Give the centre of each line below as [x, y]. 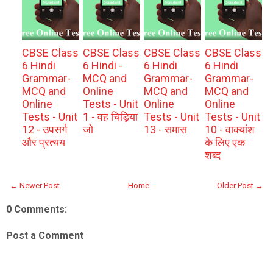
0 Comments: [37, 209]
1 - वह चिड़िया [110, 117]
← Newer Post [35, 186]
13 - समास [165, 129]
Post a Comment [45, 236]
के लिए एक [225, 142]
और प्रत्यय [43, 142]
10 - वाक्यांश [229, 129]
